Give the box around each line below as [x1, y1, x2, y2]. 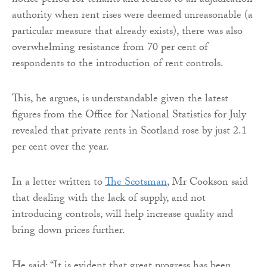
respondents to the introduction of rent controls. [12, 55, 223, 74]
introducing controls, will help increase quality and [12, 206, 233, 225]
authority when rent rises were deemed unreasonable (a [12, 7, 253, 26]
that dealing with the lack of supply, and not [12, 190, 206, 209]
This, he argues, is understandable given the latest [12, 91, 228, 110]
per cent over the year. [12, 139, 109, 158]
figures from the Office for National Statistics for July [12, 107, 246, 126]
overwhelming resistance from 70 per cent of [12, 39, 208, 58]
